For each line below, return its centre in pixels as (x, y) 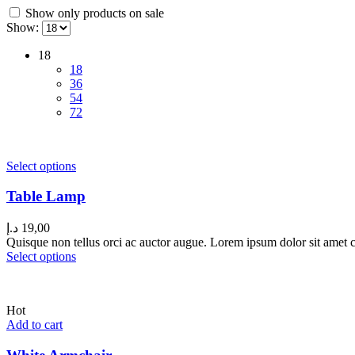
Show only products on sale (93, 13)
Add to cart (34, 324)
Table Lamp (46, 197)
